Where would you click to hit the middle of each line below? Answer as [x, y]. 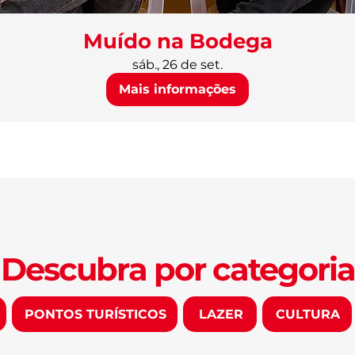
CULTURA [308, 314]
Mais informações [177, 89]
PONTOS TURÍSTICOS [96, 314]
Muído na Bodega [177, 41]
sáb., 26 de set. [177, 65]
